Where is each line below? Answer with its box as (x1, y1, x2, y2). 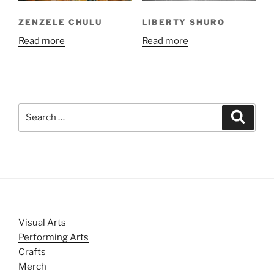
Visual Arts (18, 217, 66, 228)
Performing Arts (18, 231, 89, 243)
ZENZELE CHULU (18, 17, 103, 28)
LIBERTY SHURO (141, 17, 226, 28)
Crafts (18, 246, 46, 257)
